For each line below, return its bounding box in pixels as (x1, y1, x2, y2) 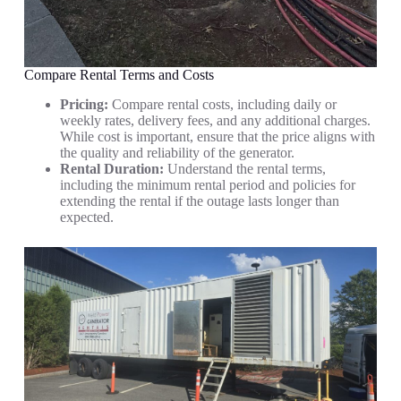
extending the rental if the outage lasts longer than (59, 193, 339, 209)
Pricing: (59, 97, 108, 113)
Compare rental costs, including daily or (107, 97, 337, 113)
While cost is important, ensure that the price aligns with (59, 129, 375, 145)
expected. (59, 209, 114, 226)
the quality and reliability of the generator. (59, 145, 294, 161)
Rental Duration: (59, 161, 164, 177)
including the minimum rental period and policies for (59, 177, 355, 193)
